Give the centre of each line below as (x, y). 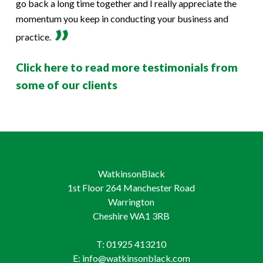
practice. (33, 37)
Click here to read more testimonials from (127, 68)
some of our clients (66, 85)
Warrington (131, 202)
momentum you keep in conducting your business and (122, 19)
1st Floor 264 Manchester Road (131, 188)
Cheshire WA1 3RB (131, 216)
